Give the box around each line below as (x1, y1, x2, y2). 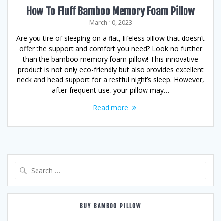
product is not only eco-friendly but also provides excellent (17, 65, 204, 74)
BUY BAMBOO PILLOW (79, 202, 142, 210)
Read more (93, 103, 128, 112)
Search (110, 161, 133, 171)
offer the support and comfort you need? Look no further (19, 44, 202, 53)
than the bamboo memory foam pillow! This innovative (23, 54, 198, 64)
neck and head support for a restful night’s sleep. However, (17, 75, 204, 84)
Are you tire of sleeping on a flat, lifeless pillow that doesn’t (16, 34, 205, 43)
